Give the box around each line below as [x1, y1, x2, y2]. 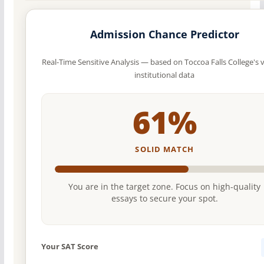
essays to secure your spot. [111, 193, 218, 204]
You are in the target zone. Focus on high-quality [68, 181, 261, 192]
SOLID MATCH [135, 143, 194, 154]
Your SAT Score [41, 240, 98, 252]
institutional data [134, 69, 195, 80]
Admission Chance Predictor [90, 27, 239, 41]
